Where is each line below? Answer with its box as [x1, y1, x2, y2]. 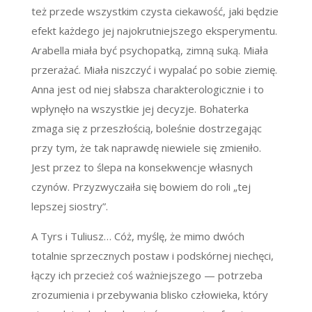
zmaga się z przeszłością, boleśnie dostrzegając [31, 121, 262, 136]
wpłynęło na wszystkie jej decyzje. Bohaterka [31, 102, 249, 116]
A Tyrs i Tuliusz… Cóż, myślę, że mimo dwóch [31, 229, 244, 244]
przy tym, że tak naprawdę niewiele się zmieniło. [31, 141, 261, 155]
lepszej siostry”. [31, 199, 108, 214]
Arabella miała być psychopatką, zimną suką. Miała [31, 43, 268, 58]
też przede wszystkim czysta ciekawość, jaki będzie [31, 4, 279, 19]
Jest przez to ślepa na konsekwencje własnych [31, 160, 253, 175]
